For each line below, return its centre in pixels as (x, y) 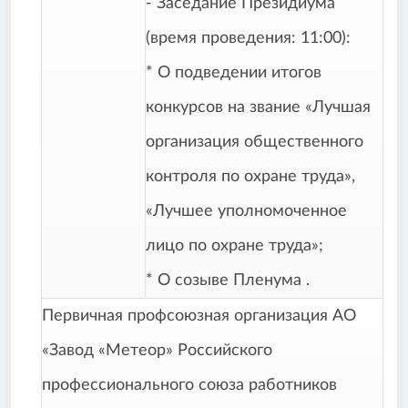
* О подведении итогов (234, 73)
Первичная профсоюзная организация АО (199, 316)
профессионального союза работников (189, 386)
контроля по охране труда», (250, 177)
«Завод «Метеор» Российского (157, 351)
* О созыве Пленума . (228, 281)
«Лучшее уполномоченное (246, 212)
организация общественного (255, 143)
